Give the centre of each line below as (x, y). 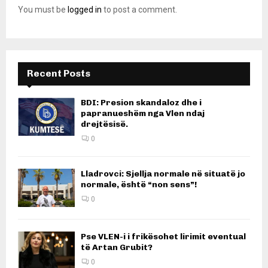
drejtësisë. (104, 124)
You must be (43, 10)
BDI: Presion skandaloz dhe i (141, 103)
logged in (85, 10)
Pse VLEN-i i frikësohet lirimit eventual (163, 236)
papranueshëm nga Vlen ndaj (143, 114)
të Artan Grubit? (117, 247)
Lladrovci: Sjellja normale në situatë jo (163, 174)
